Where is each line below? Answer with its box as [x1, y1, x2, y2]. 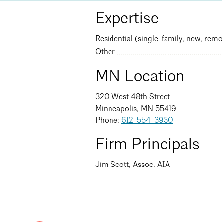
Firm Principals [95, 137, 200, 153]
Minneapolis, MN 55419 [95, 105, 176, 113]
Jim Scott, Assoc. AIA [95, 161, 170, 169]
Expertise [95, 11, 159, 28]
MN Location [95, 69, 185, 85]
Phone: [95, 116, 121, 125]
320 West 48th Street [95, 93, 170, 101]
